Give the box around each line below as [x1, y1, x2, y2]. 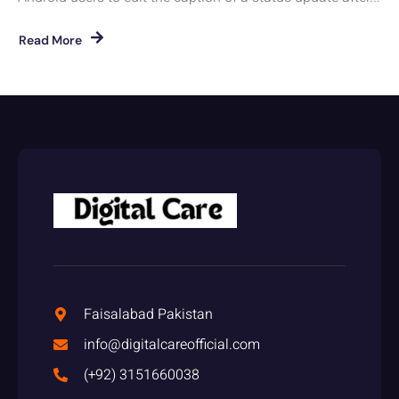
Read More [19, 31, 82, 48]
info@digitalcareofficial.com [84, 333, 260, 355]
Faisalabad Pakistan [84, 303, 213, 325]
